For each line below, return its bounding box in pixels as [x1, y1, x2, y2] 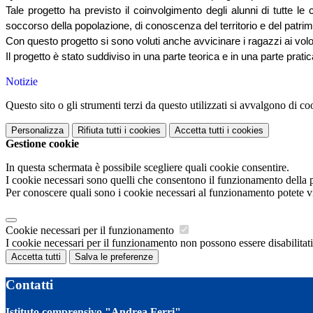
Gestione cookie [6, 138, 79, 150]
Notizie [6, 75, 38, 88]
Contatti [6, 277, 53, 292]
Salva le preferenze [75, 252, 153, 263]
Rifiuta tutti [78, 125, 122, 136]
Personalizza [11, 125, 64, 136]
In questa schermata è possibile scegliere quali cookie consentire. [6, 161, 289, 174]
